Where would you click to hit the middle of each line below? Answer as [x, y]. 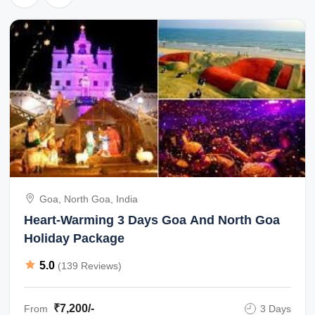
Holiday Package [75, 238]
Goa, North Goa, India [89, 199]
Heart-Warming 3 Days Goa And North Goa [152, 220]
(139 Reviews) [90, 265]
